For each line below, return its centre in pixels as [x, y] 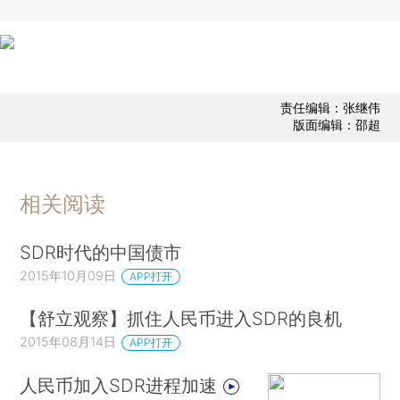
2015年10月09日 [68, 275]
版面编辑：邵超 [336, 125]
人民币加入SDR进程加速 [121, 386]
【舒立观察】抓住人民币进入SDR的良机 [181, 319]
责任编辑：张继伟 [330, 108]
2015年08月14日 [68, 342]
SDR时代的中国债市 [101, 252]
